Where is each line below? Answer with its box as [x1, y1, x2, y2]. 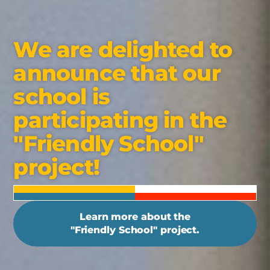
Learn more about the [80, 211, 190, 223]
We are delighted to [13, 36, 233, 63]
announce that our [13, 60, 221, 87]
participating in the [13, 107, 227, 134]
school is [13, 83, 110, 110]
